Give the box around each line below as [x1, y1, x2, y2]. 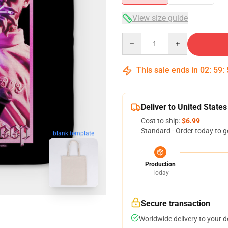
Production [145, 161, 176, 168]
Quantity [122, 33, 150, 41]
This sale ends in [134, 65, 200, 75]
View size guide [132, 13, 188, 23]
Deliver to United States [141, 102, 227, 112]
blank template [52, 130, 94, 138]
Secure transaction [141, 198, 210, 208]
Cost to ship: [141, 117, 182, 125]
